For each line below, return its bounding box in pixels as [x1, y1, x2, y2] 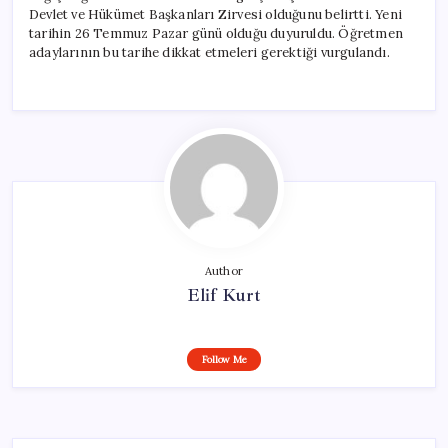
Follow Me [201, 352, 247, 366]
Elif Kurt [186, 283, 262, 306]
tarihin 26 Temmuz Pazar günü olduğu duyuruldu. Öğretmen [29, 24, 403, 42]
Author [204, 263, 244, 278]
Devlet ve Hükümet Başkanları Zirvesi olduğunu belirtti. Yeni [29, 5, 402, 23]
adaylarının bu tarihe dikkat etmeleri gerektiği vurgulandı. [29, 43, 390, 61]
